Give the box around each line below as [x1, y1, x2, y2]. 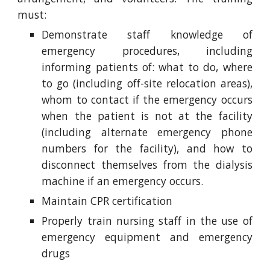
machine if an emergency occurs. [42, 174, 204, 188]
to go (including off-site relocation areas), [42, 76, 253, 90]
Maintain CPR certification [42, 193, 173, 208]
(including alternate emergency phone [42, 125, 253, 139]
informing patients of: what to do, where [42, 60, 253, 74]
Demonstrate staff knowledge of [42, 27, 253, 42]
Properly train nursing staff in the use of [42, 213, 253, 228]
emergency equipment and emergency [42, 230, 253, 244]
